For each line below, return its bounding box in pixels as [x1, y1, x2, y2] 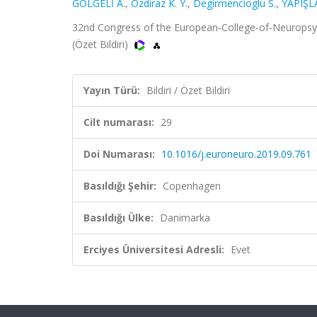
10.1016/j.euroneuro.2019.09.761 [161, 147, 311, 161]
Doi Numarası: [83, 147, 155, 161]
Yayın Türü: [83, 83, 140, 97]
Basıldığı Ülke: [83, 211, 154, 224]
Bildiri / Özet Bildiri [146, 83, 230, 97]
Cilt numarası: [83, 115, 154, 129]
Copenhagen [163, 179, 221, 192]
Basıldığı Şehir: [83, 179, 156, 192]
